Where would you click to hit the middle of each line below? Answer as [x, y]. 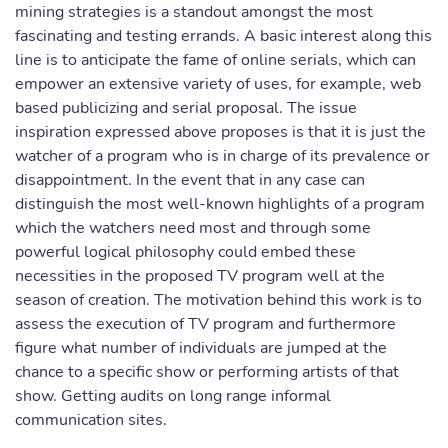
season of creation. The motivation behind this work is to [218, 300]
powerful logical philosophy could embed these [185, 252]
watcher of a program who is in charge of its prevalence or [222, 156]
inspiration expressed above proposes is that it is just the [220, 132]
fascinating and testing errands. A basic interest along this [223, 36]
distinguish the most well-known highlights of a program [220, 204]
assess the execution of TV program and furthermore [205, 324]
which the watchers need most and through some [193, 228]
